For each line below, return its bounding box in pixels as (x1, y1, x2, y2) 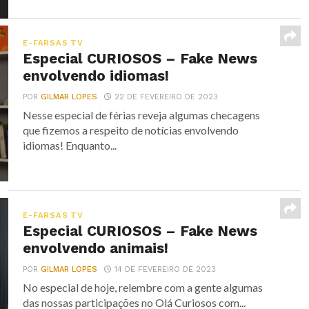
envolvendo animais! (23, 240, 169, 257)
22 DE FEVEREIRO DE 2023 (114, 92, 219, 102)
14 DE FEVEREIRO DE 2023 (114, 265, 217, 275)
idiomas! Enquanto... (23, 139, 117, 152)
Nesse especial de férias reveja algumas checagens (23, 108, 261, 122)
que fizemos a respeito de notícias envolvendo (23, 123, 239, 137)
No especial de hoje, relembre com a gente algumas (23, 281, 263, 295)
